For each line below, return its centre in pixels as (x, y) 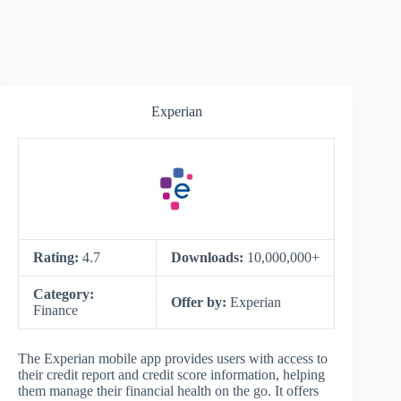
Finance (55, 310)
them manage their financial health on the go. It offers (168, 391)
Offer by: (200, 302)
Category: (64, 294)
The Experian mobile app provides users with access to (173, 358)
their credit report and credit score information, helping (171, 375)
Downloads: (209, 257)
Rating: (58, 257)
